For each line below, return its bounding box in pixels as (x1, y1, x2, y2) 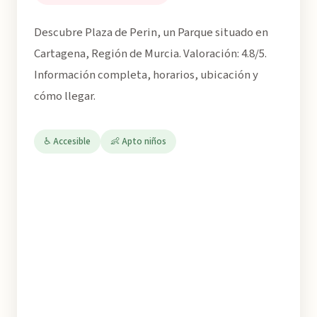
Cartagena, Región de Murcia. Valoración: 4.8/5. (34, 45, 267, 62)
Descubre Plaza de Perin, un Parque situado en (34, 24, 268, 41)
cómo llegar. (34, 88, 96, 105)
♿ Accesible (44, 135, 91, 148)
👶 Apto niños (110, 135, 166, 148)
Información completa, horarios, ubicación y (34, 67, 258, 83)
